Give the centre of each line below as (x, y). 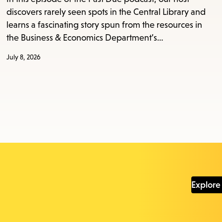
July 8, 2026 (24, 57)
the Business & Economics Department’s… (85, 38)
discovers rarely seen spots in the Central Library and (106, 12)
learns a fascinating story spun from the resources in (105, 25)
